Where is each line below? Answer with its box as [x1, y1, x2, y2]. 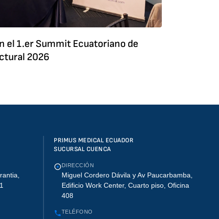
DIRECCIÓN [62, 162, 94, 169]
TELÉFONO [62, 209, 93, 215]
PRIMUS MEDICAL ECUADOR [54, 136, 134, 145]
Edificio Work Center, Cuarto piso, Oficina [62, 181, 189, 190]
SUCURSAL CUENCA [54, 145, 111, 153]
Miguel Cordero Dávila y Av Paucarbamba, [62, 171, 193, 179]
